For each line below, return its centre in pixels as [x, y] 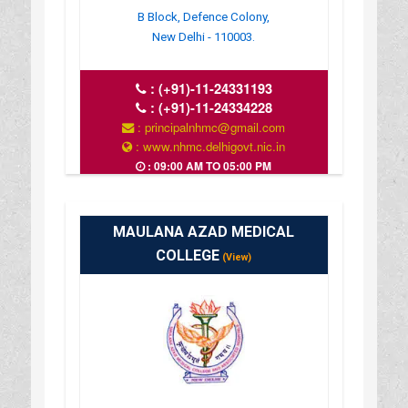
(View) [236, 257]
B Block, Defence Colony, [204, 16]
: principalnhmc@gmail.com [210, 127]
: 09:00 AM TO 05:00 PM [209, 165]
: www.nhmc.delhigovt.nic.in [209, 146]
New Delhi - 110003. [204, 36]
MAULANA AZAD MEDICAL [204, 231]
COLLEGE [188, 255]
